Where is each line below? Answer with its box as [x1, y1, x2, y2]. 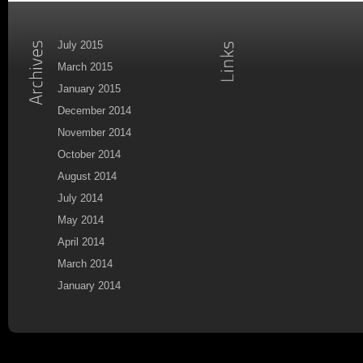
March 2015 [58, 60, 113, 73]
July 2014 [58, 191, 103, 204]
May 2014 [58, 213, 104, 226]
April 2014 [58, 235, 105, 248]
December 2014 [58, 104, 131, 117]
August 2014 [58, 169, 117, 182]
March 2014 [58, 257, 113, 270]
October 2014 [58, 147, 121, 160]
